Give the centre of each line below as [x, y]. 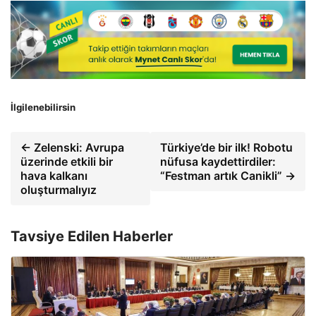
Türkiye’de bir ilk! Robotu [226, 147]
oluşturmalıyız [59, 189]
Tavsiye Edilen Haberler [92, 236]
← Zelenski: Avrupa [72, 147]
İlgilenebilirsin [43, 107]
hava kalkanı [54, 175]
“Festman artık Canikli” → [227, 175]
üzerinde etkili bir [67, 161]
